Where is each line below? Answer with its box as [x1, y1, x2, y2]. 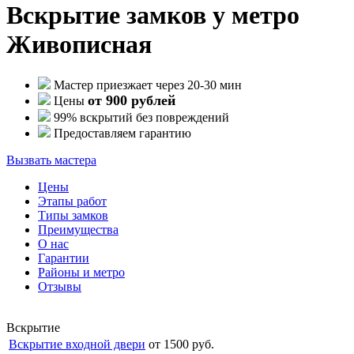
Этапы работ [38, 194, 107, 208]
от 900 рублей [88, 92, 175, 108]
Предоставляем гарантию [54, 126, 191, 140]
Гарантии [38, 250, 89, 265]
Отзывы [38, 279, 81, 293]
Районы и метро [38, 265, 125, 279]
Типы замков [38, 208, 108, 222]
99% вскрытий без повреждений [54, 110, 229, 124]
